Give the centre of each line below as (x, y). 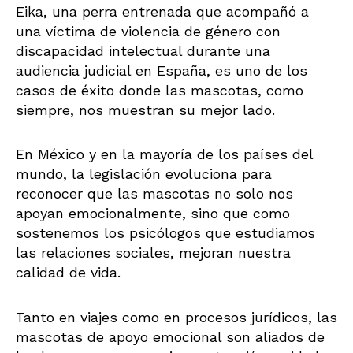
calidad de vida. (71, 273)
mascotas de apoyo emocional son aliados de (170, 336)
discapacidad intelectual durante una (143, 50)
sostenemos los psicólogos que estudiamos (165, 233)
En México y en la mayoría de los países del (164, 154)
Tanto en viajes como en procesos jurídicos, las (176, 317)
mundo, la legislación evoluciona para (144, 174)
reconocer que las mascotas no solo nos (154, 194)
